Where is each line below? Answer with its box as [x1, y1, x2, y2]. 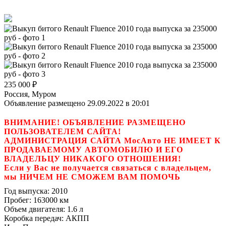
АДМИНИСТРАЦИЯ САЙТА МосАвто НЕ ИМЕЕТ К [4, 136, 221, 145]
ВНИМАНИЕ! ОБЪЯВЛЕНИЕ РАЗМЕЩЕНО [4, 118, 186, 127]
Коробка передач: [4, 213, 64, 222]
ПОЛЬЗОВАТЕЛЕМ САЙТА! [4, 127, 121, 136]
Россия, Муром [4, 89, 56, 98]
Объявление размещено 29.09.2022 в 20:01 [4, 98, 150, 107]
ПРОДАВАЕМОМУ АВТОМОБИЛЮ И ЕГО [4, 145, 183, 154]
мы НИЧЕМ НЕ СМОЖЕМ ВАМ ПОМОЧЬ [4, 172, 181, 181]
